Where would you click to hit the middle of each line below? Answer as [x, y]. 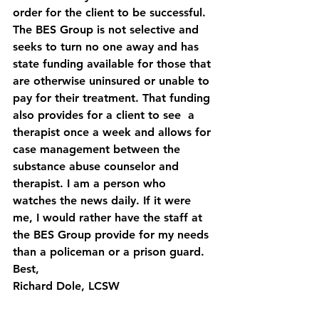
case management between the [98, 149]
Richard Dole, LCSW [66, 286]
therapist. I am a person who [91, 183]
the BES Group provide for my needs [113, 235]
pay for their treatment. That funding [113, 98]
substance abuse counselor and [98, 166]
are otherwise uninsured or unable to [113, 81]
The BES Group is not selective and [108, 30]
